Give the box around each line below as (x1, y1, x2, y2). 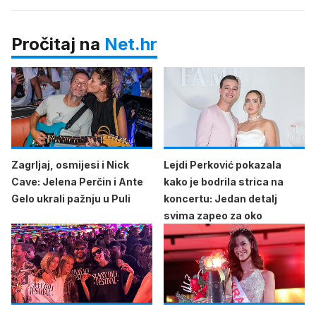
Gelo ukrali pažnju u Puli (11, 192, 130, 205)
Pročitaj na (11, 34, 104, 54)
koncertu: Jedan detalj (164, 192, 277, 205)
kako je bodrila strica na (164, 175, 284, 188)
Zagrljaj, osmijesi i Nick (11, 158, 129, 171)
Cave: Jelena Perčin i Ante (11, 175, 143, 188)
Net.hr (104, 34, 157, 54)
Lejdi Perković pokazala (164, 158, 281, 171)
